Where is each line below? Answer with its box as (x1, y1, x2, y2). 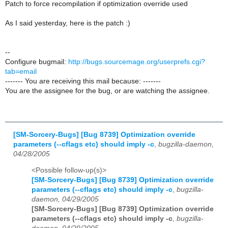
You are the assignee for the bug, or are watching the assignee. (5, 87, 210, 95)
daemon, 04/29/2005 (32, 195, 99, 204)
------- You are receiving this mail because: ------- (5, 77, 161, 85)
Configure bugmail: (5, 58, 68, 66)
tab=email (5, 67, 37, 75)
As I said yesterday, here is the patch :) (5, 19, 130, 27)
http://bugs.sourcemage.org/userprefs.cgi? (68, 58, 205, 66)
